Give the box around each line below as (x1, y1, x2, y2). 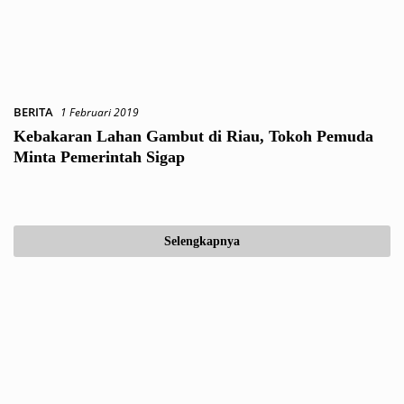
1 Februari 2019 (60, 105, 139, 120)
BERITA (14, 104, 53, 120)
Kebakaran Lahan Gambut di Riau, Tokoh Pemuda (14, 127, 373, 145)
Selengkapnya (164, 234, 240, 248)
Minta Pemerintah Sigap (14, 148, 185, 166)
